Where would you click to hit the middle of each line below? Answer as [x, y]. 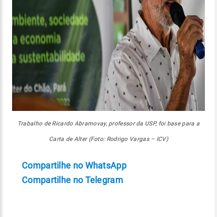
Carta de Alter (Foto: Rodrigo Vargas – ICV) [108, 139]
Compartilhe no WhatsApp [74, 165]
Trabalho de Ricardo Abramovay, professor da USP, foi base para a [108, 124]
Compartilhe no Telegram [72, 180]
